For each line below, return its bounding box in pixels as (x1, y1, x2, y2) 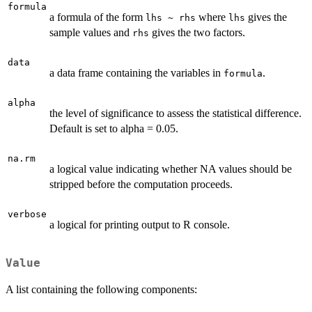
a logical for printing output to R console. (49, 218, 230, 231)
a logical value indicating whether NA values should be (49, 162, 292, 175)
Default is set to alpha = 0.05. (49, 122, 178, 134)
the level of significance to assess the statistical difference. (49, 107, 302, 119)
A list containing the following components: (6, 283, 197, 296)
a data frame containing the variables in (49, 66, 224, 79)
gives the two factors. (149, 26, 245, 38)
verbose (8, 208, 47, 219)
